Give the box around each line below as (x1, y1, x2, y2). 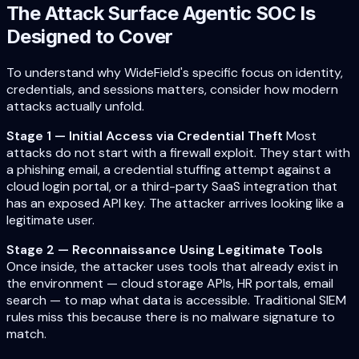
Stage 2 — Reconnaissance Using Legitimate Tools (6, 241, 323, 259)
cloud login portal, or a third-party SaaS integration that (6, 178, 337, 196)
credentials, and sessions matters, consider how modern (6, 81, 338, 99)
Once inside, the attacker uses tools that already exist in (6, 258, 338, 276)
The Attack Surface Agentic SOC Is (6, 2, 316, 26)
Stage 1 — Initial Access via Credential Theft (6, 127, 283, 145)
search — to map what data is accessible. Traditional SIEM (6, 292, 346, 309)
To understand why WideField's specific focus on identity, (6, 64, 343, 82)
